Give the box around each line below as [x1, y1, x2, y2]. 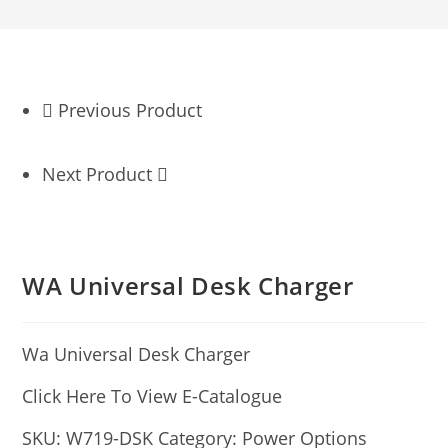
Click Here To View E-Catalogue [22, 384, 283, 408]
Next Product [42, 162, 153, 186]
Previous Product [58, 98, 203, 122]
